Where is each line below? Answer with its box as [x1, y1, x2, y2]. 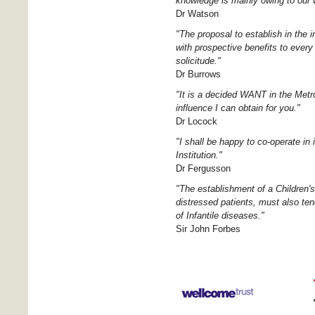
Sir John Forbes [176, 223, 240, 234]
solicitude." [176, 55, 221, 66]
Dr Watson [176, 8, 219, 19]
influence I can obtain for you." [176, 102, 300, 113]
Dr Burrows [176, 68, 221, 79]
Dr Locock [176, 115, 217, 127]
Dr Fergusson [176, 162, 231, 174]
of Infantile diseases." [176, 210, 264, 221]
